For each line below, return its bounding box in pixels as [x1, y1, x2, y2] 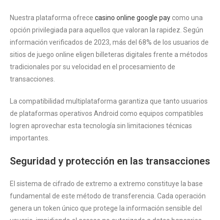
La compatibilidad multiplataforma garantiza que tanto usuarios [10, 97, 208, 106]
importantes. [10, 134, 50, 142]
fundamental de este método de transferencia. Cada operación [10, 192, 206, 200]
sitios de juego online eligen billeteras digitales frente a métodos [10, 51, 208, 59]
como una [170, 14, 203, 22]
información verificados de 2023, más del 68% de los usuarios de [10, 38, 209, 47]
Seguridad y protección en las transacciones [10, 155, 210, 167]
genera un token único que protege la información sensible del [10, 204, 202, 213]
